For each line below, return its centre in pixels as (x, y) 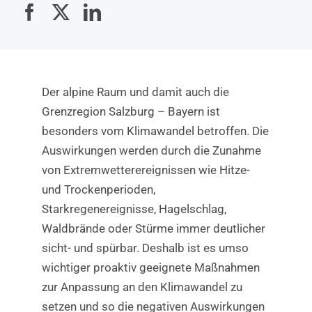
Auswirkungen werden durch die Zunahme (151, 151)
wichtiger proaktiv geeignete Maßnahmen (150, 268)
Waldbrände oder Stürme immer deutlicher (153, 229)
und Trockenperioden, (98, 190)
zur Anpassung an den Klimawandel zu (142, 287)
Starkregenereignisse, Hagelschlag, (134, 209)
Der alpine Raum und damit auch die (135, 92)
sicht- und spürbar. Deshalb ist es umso (145, 248)
